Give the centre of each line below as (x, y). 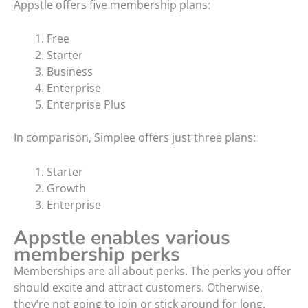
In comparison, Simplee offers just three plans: (135, 138)
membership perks (97, 255)
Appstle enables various (122, 238)
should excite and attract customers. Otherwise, (138, 288)
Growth (66, 189)
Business (70, 72)
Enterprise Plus (86, 105)
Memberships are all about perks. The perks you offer (153, 271)
